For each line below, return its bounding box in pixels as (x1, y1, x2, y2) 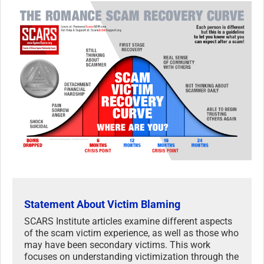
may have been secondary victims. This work (24, 239, 210, 251)
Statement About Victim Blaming (24, 198, 180, 211)
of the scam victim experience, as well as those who (24, 227, 239, 239)
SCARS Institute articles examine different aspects (24, 216, 232, 227)
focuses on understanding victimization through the (24, 251, 239, 263)
